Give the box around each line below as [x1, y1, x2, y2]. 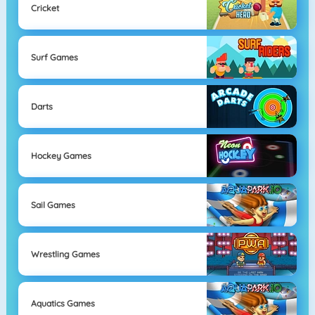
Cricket [30, 2, 59, 13]
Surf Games [30, 51, 78, 63]
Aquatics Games [30, 297, 95, 309]
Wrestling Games [30, 248, 100, 259]
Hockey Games [30, 150, 91, 161]
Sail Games [30, 199, 75, 210]
